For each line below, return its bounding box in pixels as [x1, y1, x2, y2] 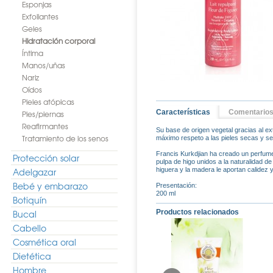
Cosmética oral [13, 236, 76, 248]
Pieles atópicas [22, 96, 74, 107]
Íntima [22, 48, 43, 58]
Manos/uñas [22, 60, 65, 71]
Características [156, 108, 210, 116]
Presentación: [156, 182, 197, 189]
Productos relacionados [156, 208, 239, 216]
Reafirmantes [22, 121, 68, 132]
